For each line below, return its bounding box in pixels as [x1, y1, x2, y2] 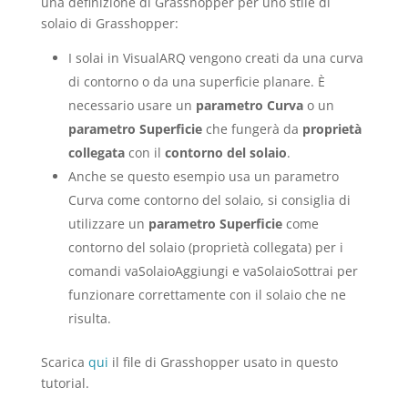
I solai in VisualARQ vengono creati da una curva [67, 49, 363, 66]
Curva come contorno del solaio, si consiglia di [67, 191, 351, 209]
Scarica [40, 353, 88, 371]
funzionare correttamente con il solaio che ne [67, 286, 346, 303]
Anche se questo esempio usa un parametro [67, 168, 339, 185]
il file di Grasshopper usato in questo [107, 353, 338, 371]
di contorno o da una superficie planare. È [67, 73, 325, 90]
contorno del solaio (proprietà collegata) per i [67, 239, 343, 256]
